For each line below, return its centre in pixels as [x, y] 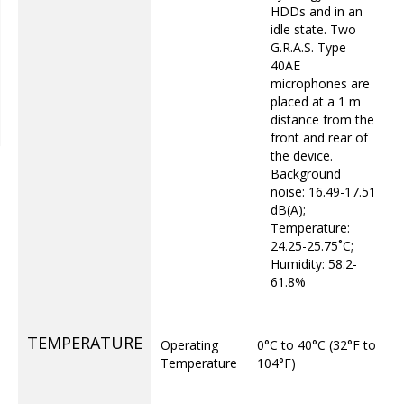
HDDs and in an [317, 11]
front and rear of [319, 138]
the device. [302, 156]
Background [306, 174]
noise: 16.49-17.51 [323, 192]
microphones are [320, 83]
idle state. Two [313, 29]
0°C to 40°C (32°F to [317, 345]
